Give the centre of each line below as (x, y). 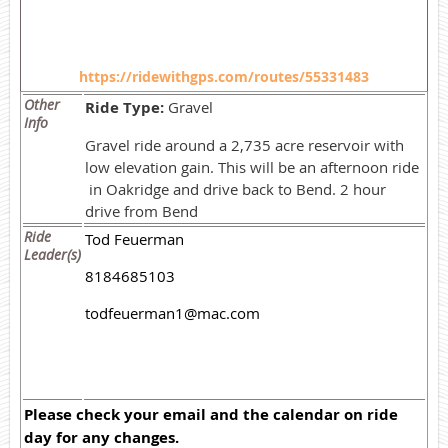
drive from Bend (141, 210)
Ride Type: (124, 107)
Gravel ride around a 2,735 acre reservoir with (244, 144)
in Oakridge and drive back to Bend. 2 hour (235, 188)
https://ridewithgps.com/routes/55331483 (224, 76)
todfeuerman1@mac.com (172, 312)
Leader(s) (52, 254)
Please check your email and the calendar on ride (211, 414)
